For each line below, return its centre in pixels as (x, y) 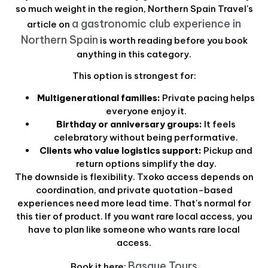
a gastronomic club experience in (156, 24)
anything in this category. (134, 54)
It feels (219, 124)
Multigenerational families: (99, 98)
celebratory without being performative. (146, 137)
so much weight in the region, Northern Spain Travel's (134, 9)
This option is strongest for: (134, 76)
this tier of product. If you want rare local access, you (134, 216)
